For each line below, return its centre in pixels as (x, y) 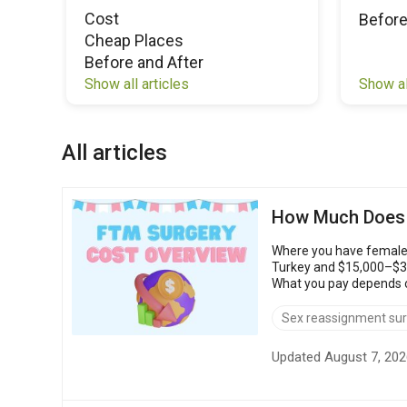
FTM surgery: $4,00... (330, 299)
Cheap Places (134, 40)
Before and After (144, 62)
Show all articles (137, 84)
